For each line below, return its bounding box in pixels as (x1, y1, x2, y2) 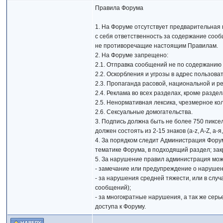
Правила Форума (95, 4, 144, 11)
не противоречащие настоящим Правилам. (95, 42, 219, 49)
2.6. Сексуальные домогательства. (95, 109, 193, 115)
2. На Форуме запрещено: (95, 52, 169, 59)
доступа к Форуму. (95, 203, 146, 210)
